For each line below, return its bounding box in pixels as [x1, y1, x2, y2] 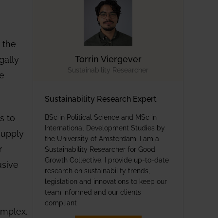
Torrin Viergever [74, 53, 142, 64]
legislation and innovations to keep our [45, 176, 167, 185]
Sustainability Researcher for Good [45, 144, 155, 153]
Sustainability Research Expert [45, 93, 157, 104]
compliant [45, 198, 77, 207]
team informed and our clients [45, 187, 141, 196]
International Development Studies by [45, 123, 165, 132]
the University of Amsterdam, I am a [45, 133, 159, 143]
